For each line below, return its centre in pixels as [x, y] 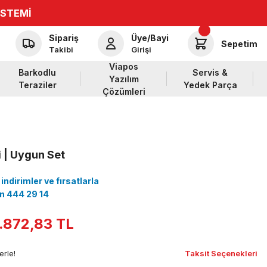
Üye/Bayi [150, 38]
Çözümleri [124, 91]
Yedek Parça [210, 85]
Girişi [141, 49]
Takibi [61, 49]
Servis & [210, 72]
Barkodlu [37, 72]
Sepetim [239, 44]
